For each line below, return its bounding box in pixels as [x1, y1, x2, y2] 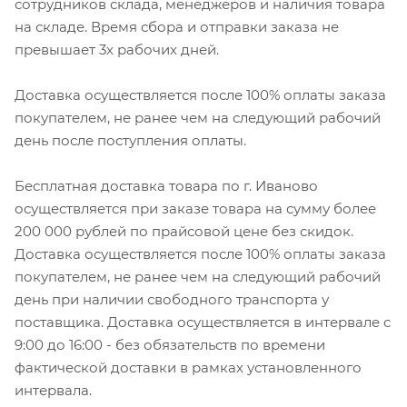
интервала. [15, 381, 92, 399]
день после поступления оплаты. [15, 131, 246, 149]
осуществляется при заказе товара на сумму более [15, 199, 376, 217]
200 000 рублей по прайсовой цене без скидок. [15, 222, 353, 240]
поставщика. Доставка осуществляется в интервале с [15, 313, 391, 331]
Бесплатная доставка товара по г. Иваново [15, 176, 318, 194]
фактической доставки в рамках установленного [15, 358, 362, 376]
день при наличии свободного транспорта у [15, 290, 329, 308]
